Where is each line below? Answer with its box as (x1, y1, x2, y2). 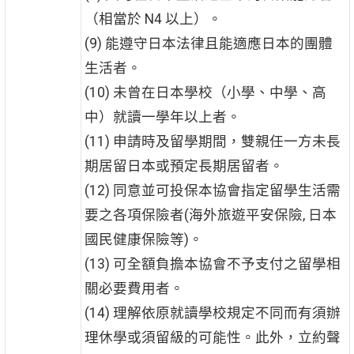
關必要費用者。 (84, 281, 184, 297)
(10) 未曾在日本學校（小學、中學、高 (84, 85, 326, 101)
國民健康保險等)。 (84, 232, 203, 248)
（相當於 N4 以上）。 (84, 11, 222, 28)
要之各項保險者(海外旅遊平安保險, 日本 (84, 207, 337, 224)
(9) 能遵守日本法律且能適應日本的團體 (84, 36, 333, 52)
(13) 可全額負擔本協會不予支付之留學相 (84, 256, 341, 273)
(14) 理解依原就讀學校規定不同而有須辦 (84, 305, 341, 322)
